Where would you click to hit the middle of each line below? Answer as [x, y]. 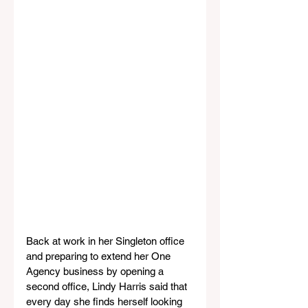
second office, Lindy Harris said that [108, 287]
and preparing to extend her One [100, 256]
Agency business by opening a [96, 272]
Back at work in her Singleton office [107, 241]
